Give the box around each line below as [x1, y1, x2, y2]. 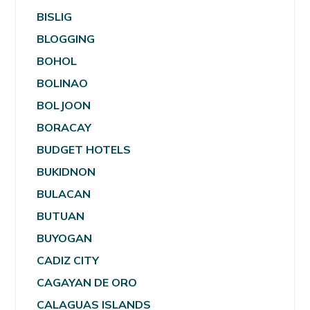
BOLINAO [37, 76, 89, 91]
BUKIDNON [37, 165, 96, 179]
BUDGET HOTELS [37, 143, 131, 157]
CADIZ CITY [37, 253, 100, 268]
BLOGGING [37, 32, 95, 46]
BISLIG [37, 10, 73, 24]
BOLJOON [37, 98, 91, 113]
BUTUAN [37, 209, 85, 224]
